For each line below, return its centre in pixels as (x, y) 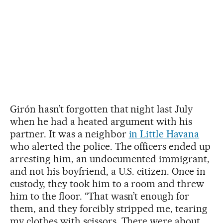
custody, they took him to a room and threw (107, 183)
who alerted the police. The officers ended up (111, 146)
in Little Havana (164, 134)
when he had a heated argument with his (101, 121)
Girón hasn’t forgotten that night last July (102, 109)
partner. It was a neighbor (69, 134)
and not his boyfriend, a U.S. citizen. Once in (108, 171)
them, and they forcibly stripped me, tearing (109, 208)
